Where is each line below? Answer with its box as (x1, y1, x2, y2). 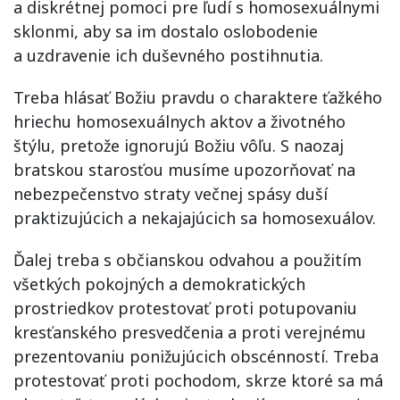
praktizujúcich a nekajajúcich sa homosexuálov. (13, 206, 376, 229)
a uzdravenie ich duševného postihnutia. (13, 44, 323, 66)
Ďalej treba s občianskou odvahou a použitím (13, 248, 362, 271)
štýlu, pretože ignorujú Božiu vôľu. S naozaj (13, 134, 344, 156)
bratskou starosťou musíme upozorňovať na (13, 158, 355, 180)
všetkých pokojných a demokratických (13, 272, 305, 295)
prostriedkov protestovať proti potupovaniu (13, 296, 357, 319)
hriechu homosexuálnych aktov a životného (13, 110, 346, 132)
